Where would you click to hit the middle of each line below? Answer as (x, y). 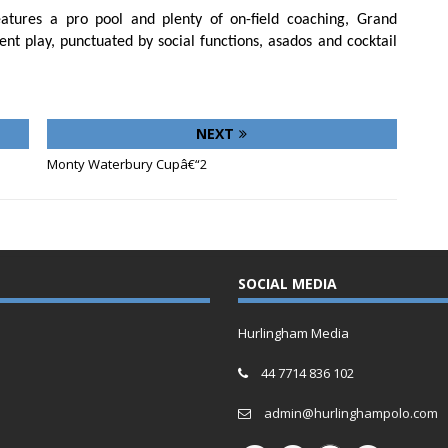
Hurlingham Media (293, 332)
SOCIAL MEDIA (287, 283)
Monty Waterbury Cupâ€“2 (126, 163)
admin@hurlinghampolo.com (350, 412)
